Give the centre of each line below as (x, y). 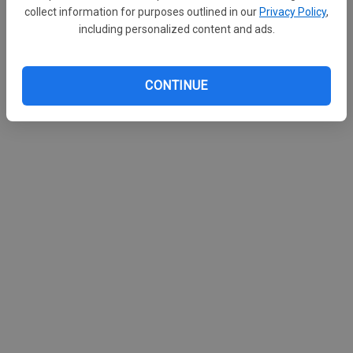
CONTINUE (176, 85)
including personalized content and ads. (176, 29)
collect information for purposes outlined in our (141, 11)
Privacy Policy (293, 11)
